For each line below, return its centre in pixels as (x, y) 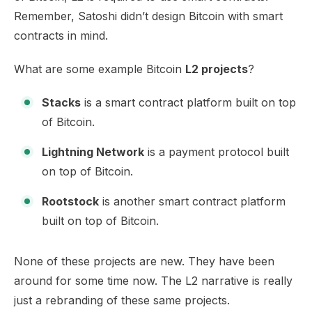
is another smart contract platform (192, 201)
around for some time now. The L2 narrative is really (153, 281)
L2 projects (217, 69)
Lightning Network (93, 152)
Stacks (61, 102)
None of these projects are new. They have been (144, 261)
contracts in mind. (61, 36)
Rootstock (70, 201)
